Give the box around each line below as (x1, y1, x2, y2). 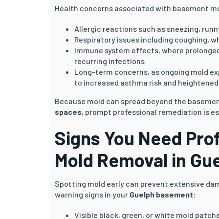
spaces (55, 107, 82, 116)
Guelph (130, 189, 156, 199)
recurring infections (74, 56, 145, 66)
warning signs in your (55, 189, 130, 199)
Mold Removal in (55, 148, 190, 171)
